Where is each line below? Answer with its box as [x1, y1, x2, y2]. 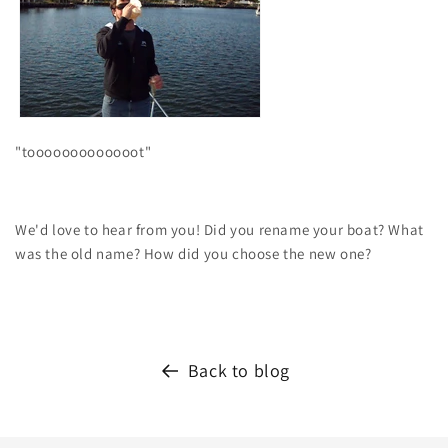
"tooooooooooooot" [15, 141, 152, 161]
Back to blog [187, 358, 291, 382]
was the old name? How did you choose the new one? [15, 243, 372, 263]
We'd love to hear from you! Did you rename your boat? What [15, 219, 424, 239]
